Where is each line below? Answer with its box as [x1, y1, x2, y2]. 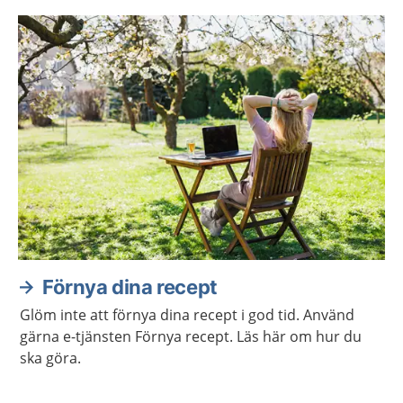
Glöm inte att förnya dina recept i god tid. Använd [20, 305, 354, 325]
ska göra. [20, 348, 81, 368]
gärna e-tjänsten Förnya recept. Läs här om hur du [20, 327, 362, 346]
